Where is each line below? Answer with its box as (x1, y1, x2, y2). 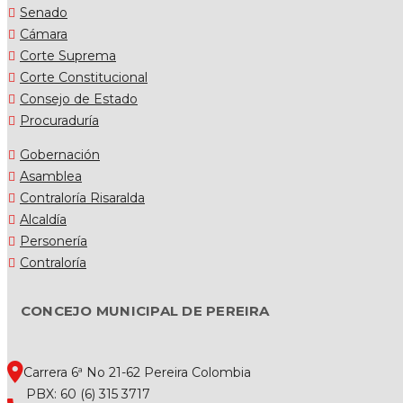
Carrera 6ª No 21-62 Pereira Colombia (23, 363, 251, 381)
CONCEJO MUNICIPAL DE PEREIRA (21, 301, 270, 319)
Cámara (20, 25, 67, 42)
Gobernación (20, 146, 100, 163)
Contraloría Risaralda (20, 189, 145, 206)
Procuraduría (20, 112, 99, 129)
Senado (20, 4, 67, 21)
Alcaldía (20, 210, 67, 228)
